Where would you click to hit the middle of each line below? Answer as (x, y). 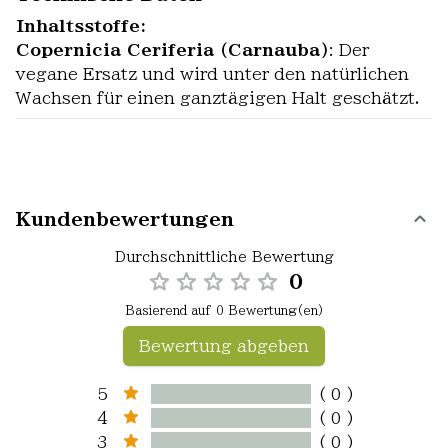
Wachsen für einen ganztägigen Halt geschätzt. (218, 98)
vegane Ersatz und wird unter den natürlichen (212, 74)
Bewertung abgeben (224, 346)
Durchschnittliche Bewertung (224, 257)
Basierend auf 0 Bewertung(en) (224, 310)
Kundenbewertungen (125, 219)
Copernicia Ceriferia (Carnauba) (172, 50)
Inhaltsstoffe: (81, 26)
